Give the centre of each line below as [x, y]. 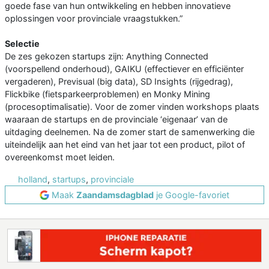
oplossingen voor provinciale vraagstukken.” [94, 19]
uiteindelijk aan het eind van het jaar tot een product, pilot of [125, 145]
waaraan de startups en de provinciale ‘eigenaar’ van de [116, 119]
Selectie [22, 44]
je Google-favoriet [192, 195]
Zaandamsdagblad [115, 195]
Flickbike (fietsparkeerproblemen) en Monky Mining [107, 94]
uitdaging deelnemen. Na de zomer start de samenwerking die [130, 132]
